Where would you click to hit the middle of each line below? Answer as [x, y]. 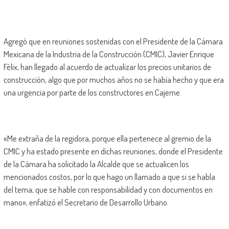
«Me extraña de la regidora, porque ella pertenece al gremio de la [107, 139]
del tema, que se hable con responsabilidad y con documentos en [108, 190]
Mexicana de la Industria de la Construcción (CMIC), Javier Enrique [109, 54]
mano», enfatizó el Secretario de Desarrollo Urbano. [86, 202]
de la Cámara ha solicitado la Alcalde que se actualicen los [96, 164]
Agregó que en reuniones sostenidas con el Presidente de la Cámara [113, 41]
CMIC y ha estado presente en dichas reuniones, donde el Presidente [113, 151]
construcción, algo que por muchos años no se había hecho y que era [113, 80]
